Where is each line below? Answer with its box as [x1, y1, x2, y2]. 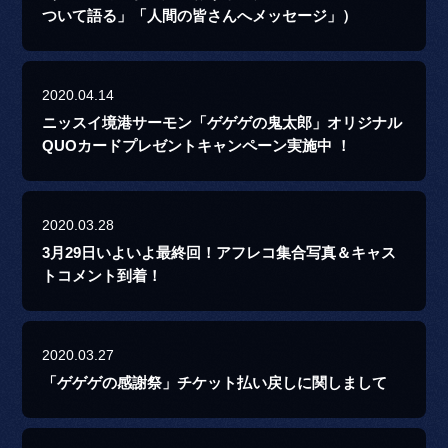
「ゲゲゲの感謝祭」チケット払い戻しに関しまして [42, 375, 388, 392]
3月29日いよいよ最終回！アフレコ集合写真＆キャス [42, 245, 397, 262]
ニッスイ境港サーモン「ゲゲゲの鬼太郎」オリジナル [42, 115, 403, 132]
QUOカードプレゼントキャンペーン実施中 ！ [42, 138, 352, 155]
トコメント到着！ [42, 268, 163, 285]
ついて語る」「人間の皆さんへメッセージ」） [42, 8, 358, 25]
